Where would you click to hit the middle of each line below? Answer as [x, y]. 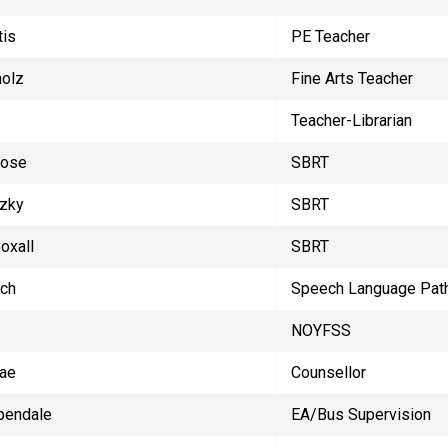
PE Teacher [330, 36]
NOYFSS [320, 330]
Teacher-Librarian [351, 120]
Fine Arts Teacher [351, 78]
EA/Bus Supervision [360, 414]
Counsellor [328, 372]
